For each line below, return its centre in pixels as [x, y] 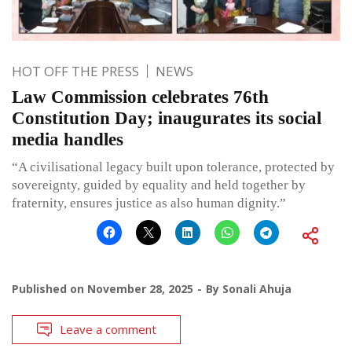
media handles [68, 139]
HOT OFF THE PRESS [75, 71]
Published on [49, 288]
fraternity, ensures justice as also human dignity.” [149, 203]
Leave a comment [108, 329]
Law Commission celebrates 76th [140, 97]
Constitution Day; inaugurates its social [167, 118]
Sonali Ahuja [257, 288]
